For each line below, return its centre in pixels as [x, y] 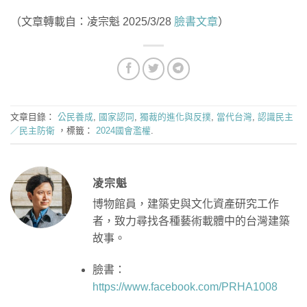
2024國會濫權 [123, 131]
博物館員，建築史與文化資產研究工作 [186, 204]
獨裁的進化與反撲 [175, 117]
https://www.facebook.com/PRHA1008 [185, 286]
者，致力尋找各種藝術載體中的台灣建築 [191, 221]
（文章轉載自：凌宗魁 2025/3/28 [92, 21]
